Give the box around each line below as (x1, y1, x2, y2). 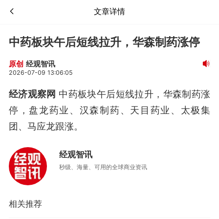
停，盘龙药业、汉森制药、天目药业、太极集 (8, 104, 211, 116)
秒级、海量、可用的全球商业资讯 (59, 163, 147, 171)
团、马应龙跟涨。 (8, 120, 83, 132)
